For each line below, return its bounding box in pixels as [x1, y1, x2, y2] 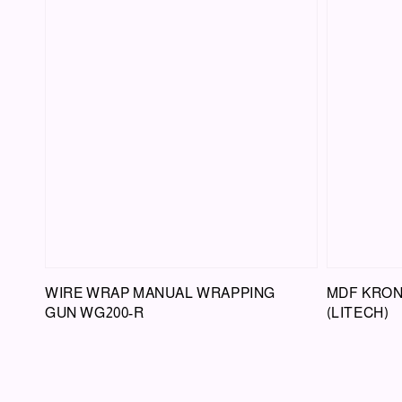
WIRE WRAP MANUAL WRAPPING [45, 284, 276, 301]
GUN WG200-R [45, 304, 144, 320]
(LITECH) [326, 304, 389, 320]
